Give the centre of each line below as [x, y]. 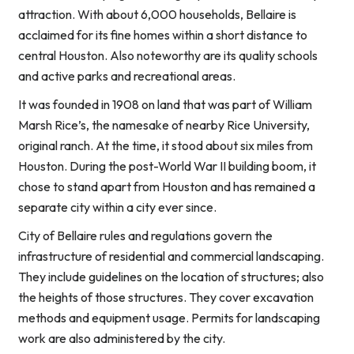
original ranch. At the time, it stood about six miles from [166, 146]
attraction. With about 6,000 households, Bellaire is [157, 15]
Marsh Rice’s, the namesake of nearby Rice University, [164, 125]
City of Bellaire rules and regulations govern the [145, 236]
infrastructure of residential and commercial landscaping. [171, 256]
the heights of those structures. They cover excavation [166, 298]
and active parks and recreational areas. [127, 76]
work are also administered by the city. [122, 339]
